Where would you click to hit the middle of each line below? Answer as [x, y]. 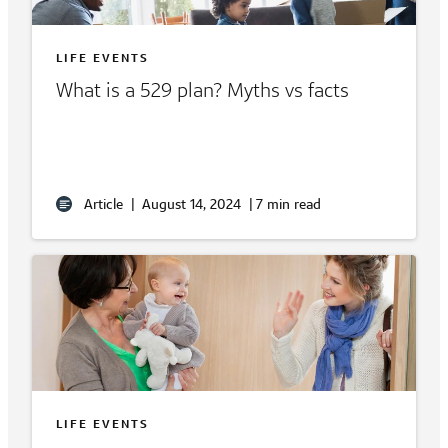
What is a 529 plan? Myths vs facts [202, 90]
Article [103, 204]
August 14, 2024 [191, 204]
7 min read [288, 204]
